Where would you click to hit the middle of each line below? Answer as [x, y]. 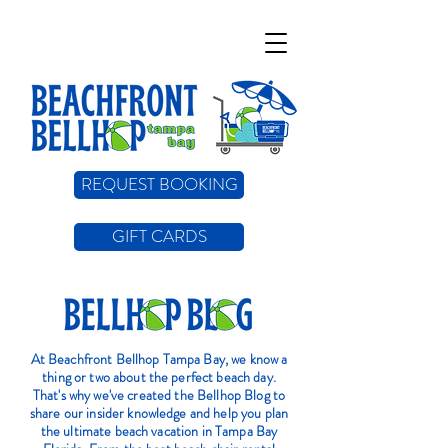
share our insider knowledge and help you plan [159, 413]
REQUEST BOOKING [159, 184]
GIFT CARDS [159, 236]
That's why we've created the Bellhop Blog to [159, 395]
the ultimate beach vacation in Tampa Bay [159, 431]
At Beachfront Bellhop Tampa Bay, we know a [159, 359]
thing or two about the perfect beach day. [159, 377]
